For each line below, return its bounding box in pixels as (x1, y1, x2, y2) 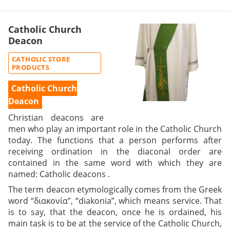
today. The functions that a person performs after (8, 134, 222, 146)
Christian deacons (8, 111, 84, 123)
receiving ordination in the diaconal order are (8, 145, 222, 157)
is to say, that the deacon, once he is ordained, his (8, 206, 222, 218)
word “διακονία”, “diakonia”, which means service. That (8, 195, 222, 206)
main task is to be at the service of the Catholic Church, (8, 217, 222, 229)
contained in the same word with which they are (8, 157, 222, 168)
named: (8, 168, 40, 180)
